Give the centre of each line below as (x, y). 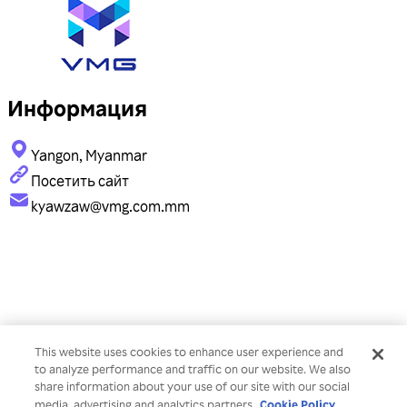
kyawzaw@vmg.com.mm (110, 207)
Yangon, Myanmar (89, 156)
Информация (77, 108)
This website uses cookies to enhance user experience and (189, 352)
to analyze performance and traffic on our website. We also (193, 369)
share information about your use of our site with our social (193, 386)
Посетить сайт (80, 181)
